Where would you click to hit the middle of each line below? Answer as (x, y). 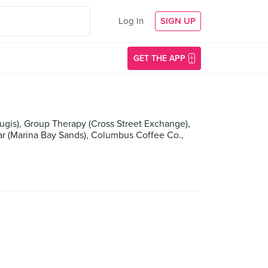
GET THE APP (159, 58)
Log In (131, 21)
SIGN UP (178, 21)
